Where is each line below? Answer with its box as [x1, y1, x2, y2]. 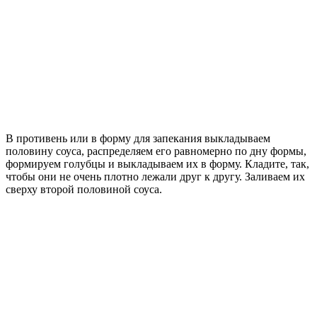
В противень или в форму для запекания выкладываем [6, 132, 270, 145]
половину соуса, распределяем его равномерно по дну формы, [6, 145, 306, 158]
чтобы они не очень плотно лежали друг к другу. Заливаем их [6, 171, 305, 183]
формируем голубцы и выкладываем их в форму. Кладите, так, [6, 158, 309, 171]
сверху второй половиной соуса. [6, 183, 162, 196]
